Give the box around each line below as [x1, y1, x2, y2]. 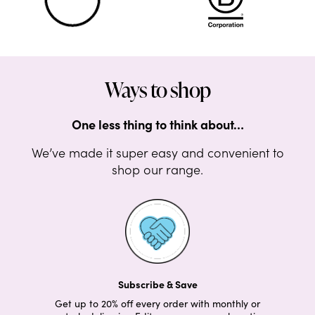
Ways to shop [105, 75, 210, 105]
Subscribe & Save [117, 277, 198, 292]
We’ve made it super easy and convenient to [31, 143, 284, 162]
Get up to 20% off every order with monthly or [55, 297, 260, 311]
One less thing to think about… [71, 115, 244, 134]
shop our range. [112, 160, 203, 179]
